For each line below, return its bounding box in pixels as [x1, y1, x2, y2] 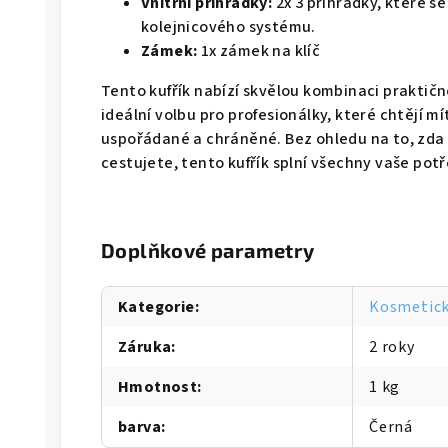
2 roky [369, 336, 415, 358]
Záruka [118, 336, 172, 358]
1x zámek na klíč [197, 40, 321, 62]
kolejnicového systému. [141, 16, 316, 38]
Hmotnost [118, 376, 198, 398]
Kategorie [118, 296, 195, 318]
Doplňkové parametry [101, 238, 315, 262]
